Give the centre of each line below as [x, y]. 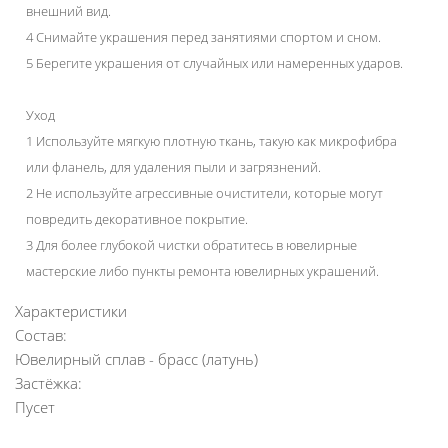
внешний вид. [68, 11]
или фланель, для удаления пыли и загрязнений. [173, 167]
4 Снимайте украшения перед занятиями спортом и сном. [203, 37]
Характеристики [71, 311]
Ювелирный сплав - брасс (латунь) [136, 359]
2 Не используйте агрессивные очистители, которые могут [204, 193]
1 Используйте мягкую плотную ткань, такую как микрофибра [211, 141]
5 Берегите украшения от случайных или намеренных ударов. [214, 63]
